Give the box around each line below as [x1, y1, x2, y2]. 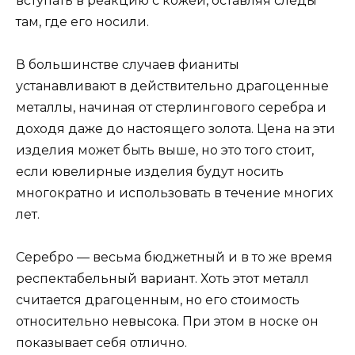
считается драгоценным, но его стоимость [16, 292, 300, 307]
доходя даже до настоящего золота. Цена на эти [16, 120, 335, 136]
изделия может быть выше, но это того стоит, [16, 142, 314, 158]
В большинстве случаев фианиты [16, 56, 239, 72]
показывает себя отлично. [16, 335, 187, 350]
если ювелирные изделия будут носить [16, 163, 284, 179]
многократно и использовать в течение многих [16, 185, 333, 200]
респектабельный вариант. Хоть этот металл [16, 271, 309, 286]
